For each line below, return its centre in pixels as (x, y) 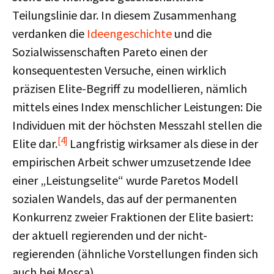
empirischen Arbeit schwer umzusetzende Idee (131, 162)
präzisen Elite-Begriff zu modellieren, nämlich (130, 88)
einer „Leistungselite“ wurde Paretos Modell (125, 180)
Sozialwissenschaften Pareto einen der (110, 52)
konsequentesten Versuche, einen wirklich (119, 70)
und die (192, 33)
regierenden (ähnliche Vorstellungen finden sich (135, 254)
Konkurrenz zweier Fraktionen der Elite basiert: (133, 217)
